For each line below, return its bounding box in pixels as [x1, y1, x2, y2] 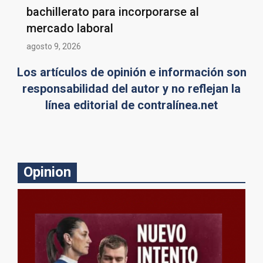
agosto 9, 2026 [26, 41, 81, 51]
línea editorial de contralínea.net [45, 97, 218, 112]
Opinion [23, 163, 71, 180]
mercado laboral [26, 21, 113, 35]
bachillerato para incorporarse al [26, 4, 199, 19]
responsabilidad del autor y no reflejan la [22, 81, 241, 96]
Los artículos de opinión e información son [16, 65, 247, 79]
